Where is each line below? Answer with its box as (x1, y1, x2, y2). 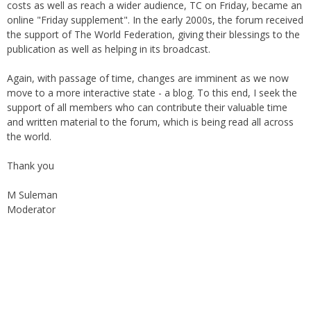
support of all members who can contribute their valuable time (7, 83, 287, 96)
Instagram (14, 257, 93, 280)
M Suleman (7, 170, 58, 184)
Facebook (46, 257, 118, 280)
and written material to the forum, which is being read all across (7, 97, 294, 111)
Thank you (7, 141, 54, 155)
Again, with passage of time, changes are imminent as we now (7, 53, 289, 67)
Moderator (7, 185, 56, 199)
